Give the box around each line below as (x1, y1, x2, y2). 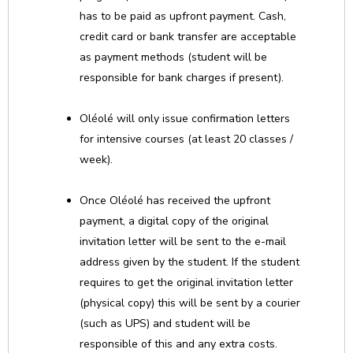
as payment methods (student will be (80, 50, 267, 65)
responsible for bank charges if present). (80, 70, 284, 85)
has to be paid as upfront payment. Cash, (80, 9, 286, 24)
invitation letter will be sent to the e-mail (80, 234, 286, 249)
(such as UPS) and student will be (80, 316, 251, 331)
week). (80, 152, 113, 167)
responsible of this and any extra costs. (80, 336, 277, 351)
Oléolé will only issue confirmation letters (80, 111, 290, 126)
